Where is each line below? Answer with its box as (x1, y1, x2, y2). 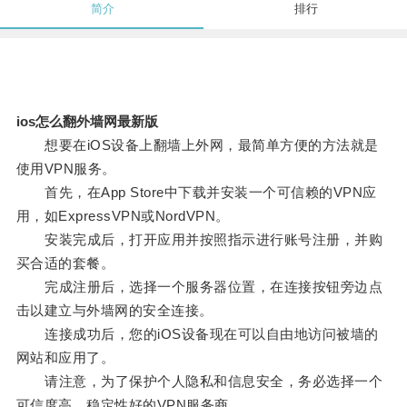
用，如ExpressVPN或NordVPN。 (15, 208, 230, 224)
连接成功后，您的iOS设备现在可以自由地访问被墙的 (15, 326, 379, 342)
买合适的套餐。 (15, 255, 115, 272)
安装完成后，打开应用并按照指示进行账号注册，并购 (15, 232, 383, 248)
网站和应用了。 (15, 350, 115, 366)
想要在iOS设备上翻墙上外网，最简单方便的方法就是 (15, 137, 379, 154)
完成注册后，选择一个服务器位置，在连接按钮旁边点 (15, 279, 383, 295)
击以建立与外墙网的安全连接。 (15, 303, 213, 319)
